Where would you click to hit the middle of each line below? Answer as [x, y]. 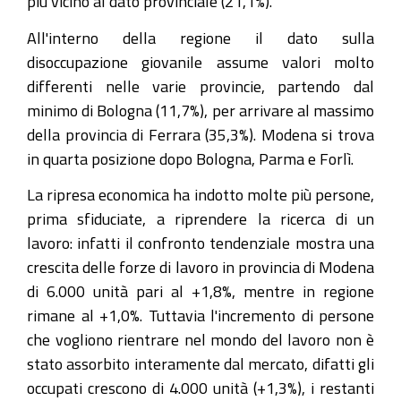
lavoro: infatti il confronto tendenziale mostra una [200, 243]
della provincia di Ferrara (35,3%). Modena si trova [200, 134]
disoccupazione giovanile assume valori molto [200, 61]
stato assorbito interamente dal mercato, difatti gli [200, 363]
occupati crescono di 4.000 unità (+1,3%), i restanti [200, 388]
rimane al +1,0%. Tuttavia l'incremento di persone [200, 315]
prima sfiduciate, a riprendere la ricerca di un [200, 218]
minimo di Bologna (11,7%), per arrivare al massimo [200, 110]
